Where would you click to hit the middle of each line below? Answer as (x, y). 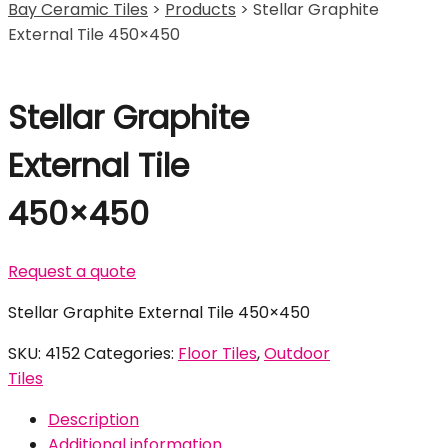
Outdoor (297, 354)
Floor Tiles (217, 354)
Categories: (131, 354)
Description (93, 420)
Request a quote (72, 272)
